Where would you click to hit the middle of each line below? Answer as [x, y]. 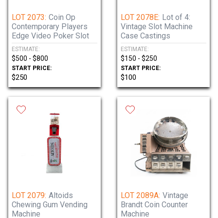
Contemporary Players [50, 27]
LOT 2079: [29, 195]
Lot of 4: [176, 17]
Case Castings [145, 36]
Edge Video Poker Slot [50, 36]
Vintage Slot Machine [157, 27]
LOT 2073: [29, 17]
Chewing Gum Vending [50, 205]
